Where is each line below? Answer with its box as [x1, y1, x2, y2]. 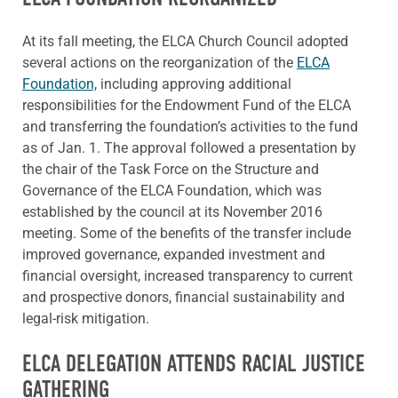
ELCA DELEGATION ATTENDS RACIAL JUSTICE [22, 349, 365, 378]
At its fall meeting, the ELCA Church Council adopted [22, 32, 348, 50]
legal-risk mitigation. [22, 309, 149, 327]
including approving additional [97, 75, 291, 92]
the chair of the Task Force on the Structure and [22, 160, 319, 178]
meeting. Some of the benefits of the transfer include [22, 224, 351, 242]
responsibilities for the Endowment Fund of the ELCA [22, 96, 351, 114]
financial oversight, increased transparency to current [22, 267, 353, 284]
